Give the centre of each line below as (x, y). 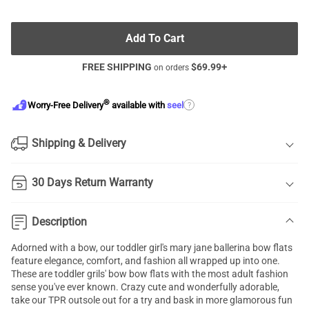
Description (59, 222)
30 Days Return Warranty (92, 182)
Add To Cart (154, 38)
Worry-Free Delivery (66, 106)
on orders (171, 68)
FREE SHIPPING (117, 67)
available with (138, 106)
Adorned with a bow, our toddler (80, 248)
